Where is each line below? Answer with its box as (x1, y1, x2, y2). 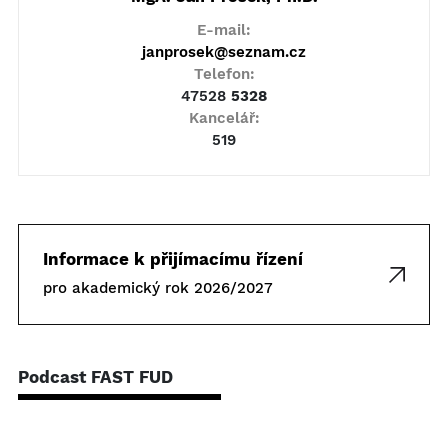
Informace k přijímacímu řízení (43, 249, 303, 269)
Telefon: (193, 65, 255, 83)
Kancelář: (188, 109, 260, 127)
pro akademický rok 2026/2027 (43, 279, 273, 297)
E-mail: (197, 21, 251, 39)
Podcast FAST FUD (18, 367, 173, 387)
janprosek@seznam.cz (142, 43, 306, 61)
